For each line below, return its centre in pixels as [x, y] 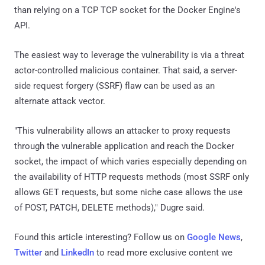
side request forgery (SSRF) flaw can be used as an [114, 85]
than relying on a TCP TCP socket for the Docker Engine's [127, 10]
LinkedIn [77, 252]
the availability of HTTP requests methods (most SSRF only [132, 177]
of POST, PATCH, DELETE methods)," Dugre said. [109, 207]
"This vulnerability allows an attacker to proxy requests [122, 130]
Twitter [28, 252]
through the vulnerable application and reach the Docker [124, 146]
